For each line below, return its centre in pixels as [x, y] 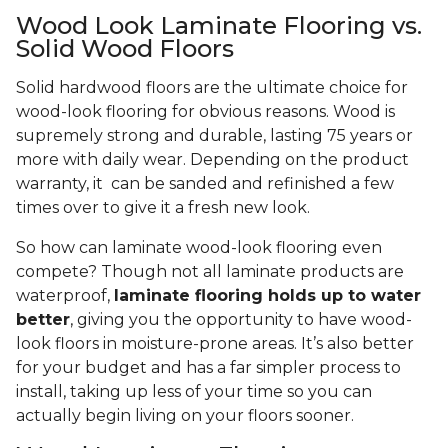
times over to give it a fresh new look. [165, 208]
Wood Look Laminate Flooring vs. [219, 26]
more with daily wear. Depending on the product [212, 160]
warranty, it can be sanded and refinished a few [205, 184]
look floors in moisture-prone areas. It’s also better [215, 344]
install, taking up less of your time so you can [194, 392]
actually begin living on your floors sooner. [189, 416]
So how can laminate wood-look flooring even [199, 248]
